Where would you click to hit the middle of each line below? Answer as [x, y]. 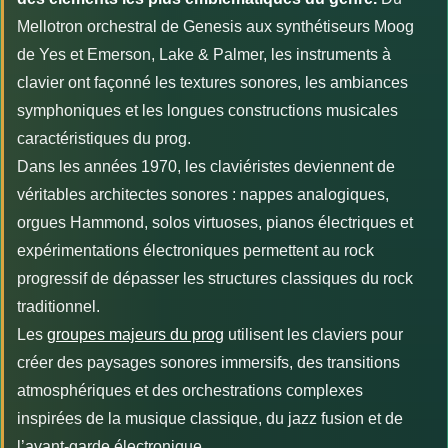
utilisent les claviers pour [313, 335]
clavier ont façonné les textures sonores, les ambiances [212, 83]
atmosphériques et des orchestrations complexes [190, 391]
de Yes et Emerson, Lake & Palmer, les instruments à [204, 55]
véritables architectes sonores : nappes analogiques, [203, 195]
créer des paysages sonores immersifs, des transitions [208, 363]
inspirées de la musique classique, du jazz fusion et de [210, 419]
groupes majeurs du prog [135, 335]
